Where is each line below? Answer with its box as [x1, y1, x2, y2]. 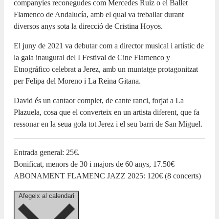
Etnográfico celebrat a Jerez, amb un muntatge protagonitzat [14, 65, 198, 73]
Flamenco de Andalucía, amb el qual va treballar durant [14, 10, 184, 19]
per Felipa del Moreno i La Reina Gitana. [14, 76, 141, 85]
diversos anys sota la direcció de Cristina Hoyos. [14, 22, 163, 30]
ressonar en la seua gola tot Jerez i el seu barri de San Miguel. [14, 119, 202, 128]
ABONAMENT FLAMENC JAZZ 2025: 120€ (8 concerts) [14, 171, 201, 180]
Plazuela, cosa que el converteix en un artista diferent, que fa [14, 108, 199, 116]
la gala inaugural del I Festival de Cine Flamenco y [14, 53, 170, 62]
